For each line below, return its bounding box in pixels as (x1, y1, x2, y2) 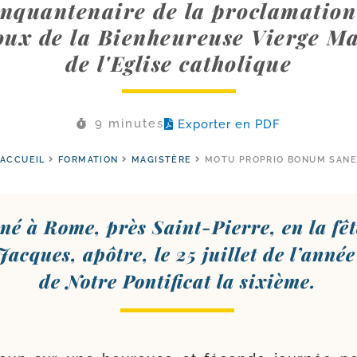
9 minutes (95, 116, 164, 131)
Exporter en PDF (178, 116, 280, 131)
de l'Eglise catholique (65, 49, 292, 77)
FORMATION (58, 154, 119, 165)
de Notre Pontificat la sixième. (38, 268, 316, 293)
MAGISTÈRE (131, 154, 192, 165)
